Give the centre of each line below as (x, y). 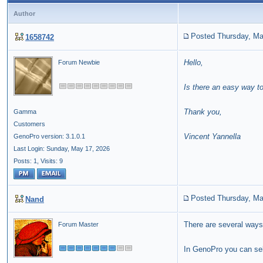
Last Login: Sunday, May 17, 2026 (62, 149)
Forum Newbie (79, 63)
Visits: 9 (52, 161)
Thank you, (204, 112)
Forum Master (78, 225)
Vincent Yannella (213, 137)
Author (24, 14)
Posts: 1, (26, 161)
